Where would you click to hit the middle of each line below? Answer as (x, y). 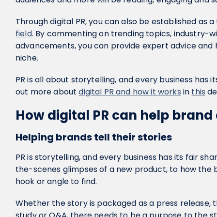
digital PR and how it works (130, 92)
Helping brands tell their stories (94, 137)
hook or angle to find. (57, 181)
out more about (47, 92)
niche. (28, 58)
